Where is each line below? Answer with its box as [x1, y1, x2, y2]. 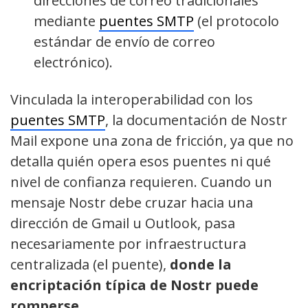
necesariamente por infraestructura [10, 234, 246, 254]
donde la [170, 255, 232, 274]
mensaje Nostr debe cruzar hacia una [10, 193, 253, 212]
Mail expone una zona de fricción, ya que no [10, 131, 294, 151]
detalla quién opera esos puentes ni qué [10, 152, 271, 171]
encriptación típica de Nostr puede [10, 276, 258, 295]
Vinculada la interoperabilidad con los [10, 90, 253, 109]
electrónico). [34, 53, 113, 72]
